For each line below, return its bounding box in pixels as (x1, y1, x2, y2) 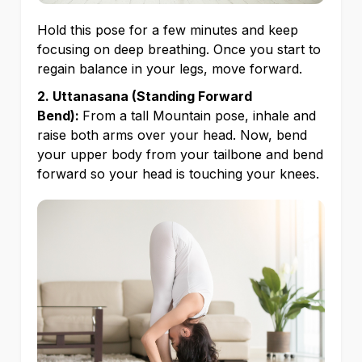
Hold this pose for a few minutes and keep (37, 21, 298, 38)
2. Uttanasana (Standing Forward (37, 87, 252, 104)
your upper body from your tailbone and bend (37, 145, 323, 162)
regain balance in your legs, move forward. (37, 60, 306, 77)
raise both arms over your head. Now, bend (37, 126, 307, 143)
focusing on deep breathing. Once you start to (37, 40, 321, 57)
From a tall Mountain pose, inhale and (82, 107, 316, 124)
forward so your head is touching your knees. (37, 165, 323, 182)
